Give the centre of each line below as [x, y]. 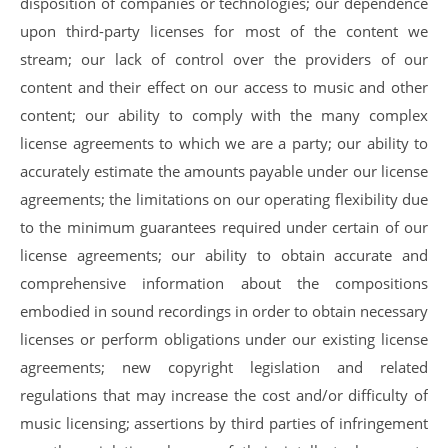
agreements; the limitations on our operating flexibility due [224, 199]
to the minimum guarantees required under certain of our [224, 227]
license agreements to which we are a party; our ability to [224, 143]
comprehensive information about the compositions [224, 283]
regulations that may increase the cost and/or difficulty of [224, 395]
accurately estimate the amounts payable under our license [224, 171]
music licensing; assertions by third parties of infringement [224, 423]
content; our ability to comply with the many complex [224, 115]
